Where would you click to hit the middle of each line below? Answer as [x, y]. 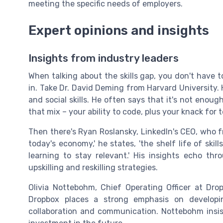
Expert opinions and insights [119, 31]
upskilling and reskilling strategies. [93, 168]
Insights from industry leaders [104, 58]
